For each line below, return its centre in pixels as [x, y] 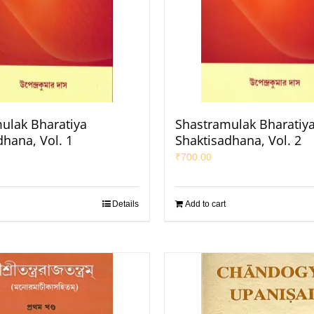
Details [125, 204]
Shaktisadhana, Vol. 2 [238, 140]
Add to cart [205, 204]
